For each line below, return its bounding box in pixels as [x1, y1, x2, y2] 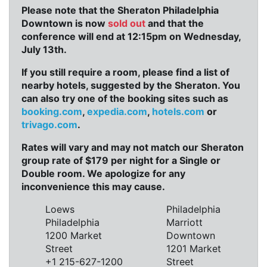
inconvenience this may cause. [21, 181, 165, 193]
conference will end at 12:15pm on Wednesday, [21, 30, 241, 43]
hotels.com [152, 105, 204, 118]
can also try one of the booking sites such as [21, 92, 228, 105]
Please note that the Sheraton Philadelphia [21, 4, 219, 17]
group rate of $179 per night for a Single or [21, 154, 221, 167]
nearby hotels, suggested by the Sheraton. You [21, 79, 240, 92]
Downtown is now [21, 17, 108, 30]
